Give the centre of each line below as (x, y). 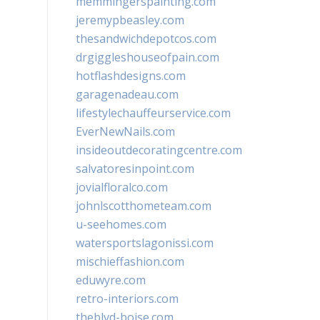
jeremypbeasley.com (130, 20)
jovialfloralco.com (122, 187)
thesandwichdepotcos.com (146, 39)
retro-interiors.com (127, 299)
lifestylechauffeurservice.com (153, 113)
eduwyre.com (111, 280)
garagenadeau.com (127, 94)
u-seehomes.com (121, 224)
